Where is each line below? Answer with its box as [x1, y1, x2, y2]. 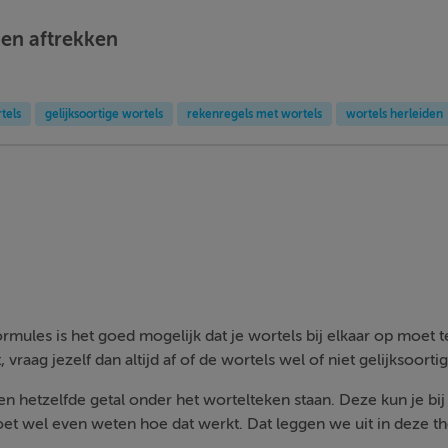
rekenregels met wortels [186, 107, 322, 121]
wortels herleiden [345, 107, 443, 121]
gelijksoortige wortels [44, 107, 163, 121]
